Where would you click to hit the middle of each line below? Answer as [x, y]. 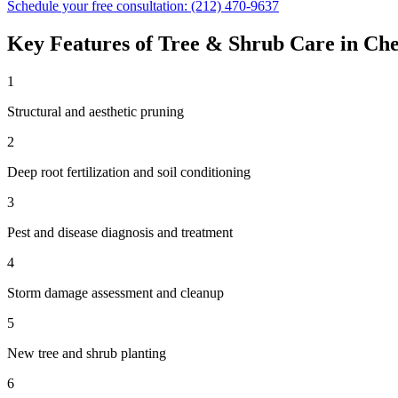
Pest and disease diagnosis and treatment [120, 232]
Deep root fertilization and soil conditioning [129, 171]
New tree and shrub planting [87, 353]
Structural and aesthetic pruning [96, 111]
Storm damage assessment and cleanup [115, 292]
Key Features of [83, 43]
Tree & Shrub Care [247, 43]
